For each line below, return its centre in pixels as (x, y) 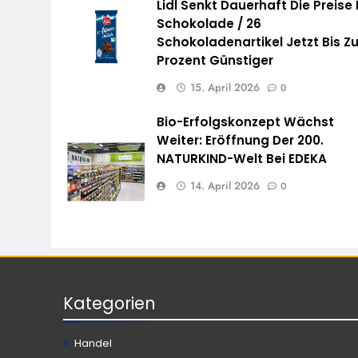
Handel (93, 343)
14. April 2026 (225, 185)
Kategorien (109, 303)
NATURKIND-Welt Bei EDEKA (242, 158)
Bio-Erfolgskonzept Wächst (246, 121)
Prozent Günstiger (215, 60)
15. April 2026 (225, 87)
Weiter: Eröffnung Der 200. (241, 140)
